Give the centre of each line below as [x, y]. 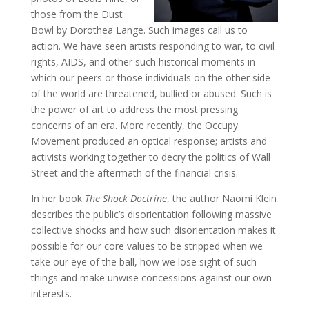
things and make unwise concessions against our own [151, 278]
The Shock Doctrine [126, 198]
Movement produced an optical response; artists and [149, 141]
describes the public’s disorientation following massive [151, 214]
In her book [58, 198]
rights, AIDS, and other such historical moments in [143, 62]
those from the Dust [77, 14]
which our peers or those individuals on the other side [150, 78]
